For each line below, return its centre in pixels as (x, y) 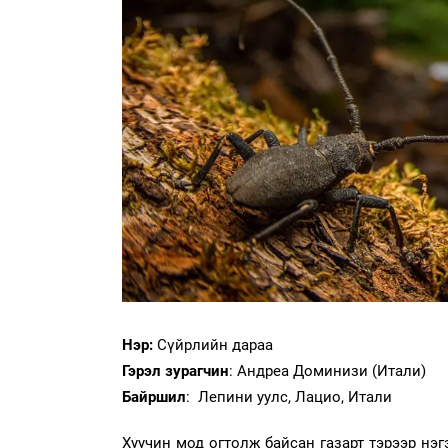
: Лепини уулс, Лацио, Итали (289, 397)
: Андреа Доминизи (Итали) (327, 371)
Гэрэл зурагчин (175, 371)
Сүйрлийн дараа (215, 345)
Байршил (154, 397)
